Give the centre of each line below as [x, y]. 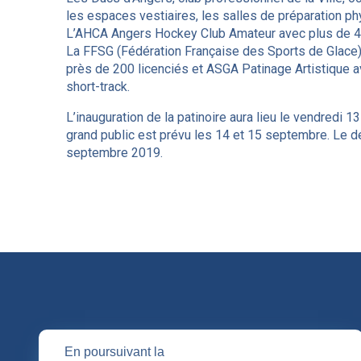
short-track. [98, 87]
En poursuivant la [114, 352]
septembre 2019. [114, 153]
